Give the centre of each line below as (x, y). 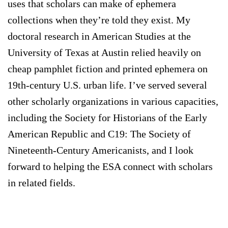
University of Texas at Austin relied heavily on (104, 52)
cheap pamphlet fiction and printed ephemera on (108, 68)
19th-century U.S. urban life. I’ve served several (107, 85)
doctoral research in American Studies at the (99, 36)
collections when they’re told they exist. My (99, 20)
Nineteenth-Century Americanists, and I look (101, 150)
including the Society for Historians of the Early (107, 117)
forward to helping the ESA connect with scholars (110, 166)
